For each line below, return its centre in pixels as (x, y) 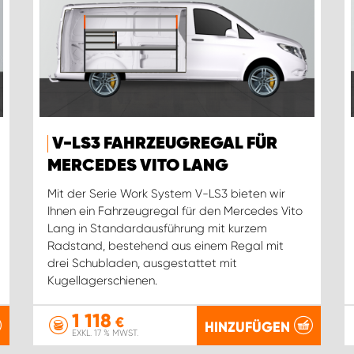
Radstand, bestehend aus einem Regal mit (165, 246)
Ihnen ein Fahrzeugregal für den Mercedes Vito (175, 211)
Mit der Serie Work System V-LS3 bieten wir (166, 194)
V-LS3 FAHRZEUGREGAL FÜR (164, 144)
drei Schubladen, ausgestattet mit (142, 264)
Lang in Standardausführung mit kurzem (157, 229)
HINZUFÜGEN (248, 327)
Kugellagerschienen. (102, 281)
